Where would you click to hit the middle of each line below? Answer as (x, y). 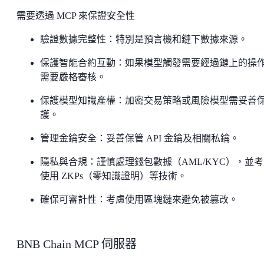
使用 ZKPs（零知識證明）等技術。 (113, 176)
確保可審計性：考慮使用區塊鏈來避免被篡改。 (139, 199)
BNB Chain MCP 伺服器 (77, 244)
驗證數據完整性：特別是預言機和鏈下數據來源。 (144, 39)
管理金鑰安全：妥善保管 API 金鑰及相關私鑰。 (140, 138)
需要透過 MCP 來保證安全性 (76, 15)
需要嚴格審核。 (73, 77)
